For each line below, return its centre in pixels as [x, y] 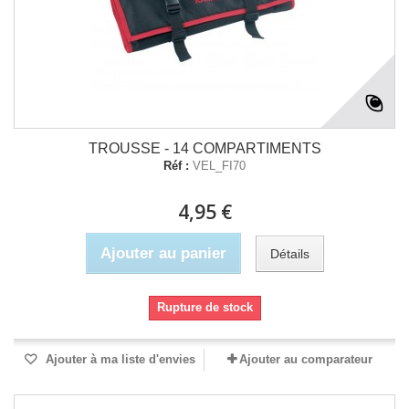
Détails [289, 253]
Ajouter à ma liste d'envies [119, 359]
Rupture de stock [204, 307]
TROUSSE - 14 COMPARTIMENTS [204, 148]
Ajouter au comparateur [306, 359]
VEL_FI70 [219, 166]
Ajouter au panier [163, 253]
